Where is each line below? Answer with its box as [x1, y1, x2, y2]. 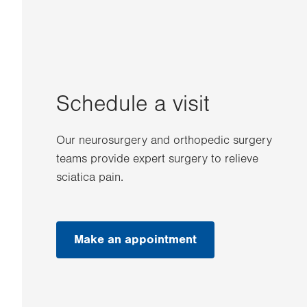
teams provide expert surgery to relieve [56, 152, 258, 166]
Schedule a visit [56, 91, 210, 117]
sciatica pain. [56, 171, 123, 184]
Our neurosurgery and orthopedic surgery [56, 134, 272, 147]
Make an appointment [74, 232, 197, 247]
